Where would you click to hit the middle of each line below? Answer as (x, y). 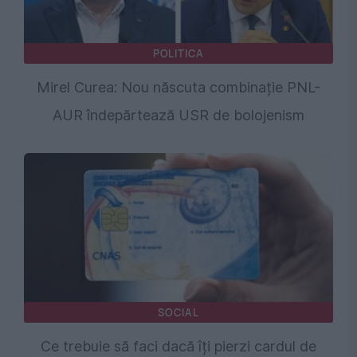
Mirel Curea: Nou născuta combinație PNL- (178, 87)
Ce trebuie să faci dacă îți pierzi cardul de (178, 346)
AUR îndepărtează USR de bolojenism (178, 115)
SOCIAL (178, 312)
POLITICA (178, 53)
